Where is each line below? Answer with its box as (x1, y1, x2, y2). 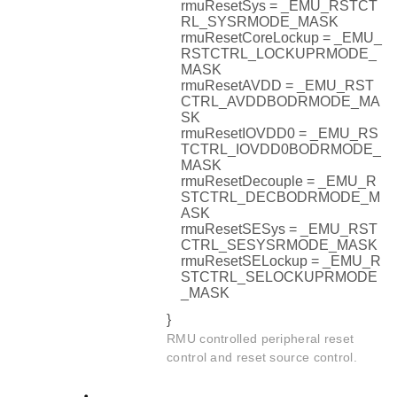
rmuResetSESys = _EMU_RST (181, 222, 378, 237)
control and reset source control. (167, 350, 357, 365)
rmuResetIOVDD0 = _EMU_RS (181, 126, 378, 142)
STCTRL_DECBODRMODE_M (181, 190, 380, 206)
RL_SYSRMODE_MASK (181, 14, 339, 30)
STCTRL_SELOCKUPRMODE (181, 269, 378, 285)
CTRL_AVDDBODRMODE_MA (181, 94, 380, 110)
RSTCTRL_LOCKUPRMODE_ (181, 46, 377, 62)
